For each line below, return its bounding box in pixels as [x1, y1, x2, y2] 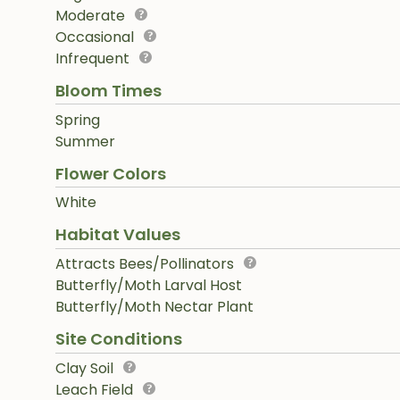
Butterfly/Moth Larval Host [55, 275, 242, 296]
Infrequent [55, 47, 129, 69]
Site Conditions [55, 328, 182, 351]
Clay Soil [55, 358, 113, 379]
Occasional [55, 26, 134, 47]
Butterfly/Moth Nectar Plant [55, 296, 254, 318]
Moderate [55, 4, 125, 26]
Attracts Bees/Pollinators [55, 254, 234, 275]
